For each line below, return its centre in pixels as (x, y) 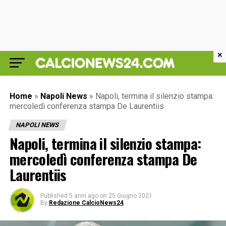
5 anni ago (83, 196)
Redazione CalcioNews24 (86, 203)
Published (54, 196)
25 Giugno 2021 (130, 196)
